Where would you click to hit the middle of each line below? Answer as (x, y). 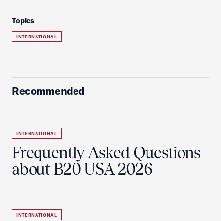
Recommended (49, 91)
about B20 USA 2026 (82, 169)
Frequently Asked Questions (106, 153)
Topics (23, 20)
